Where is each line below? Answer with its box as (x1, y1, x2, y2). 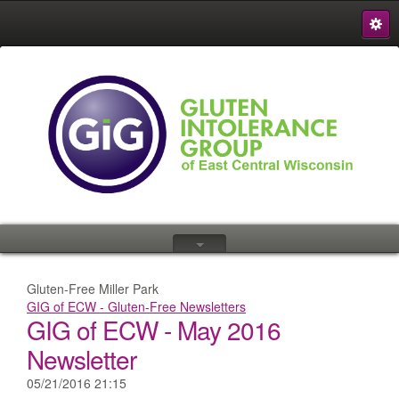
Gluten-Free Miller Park (27, 280, 159, 297)
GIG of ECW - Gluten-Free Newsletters (27, 297, 246, 315)
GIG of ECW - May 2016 (27, 312, 281, 347)
